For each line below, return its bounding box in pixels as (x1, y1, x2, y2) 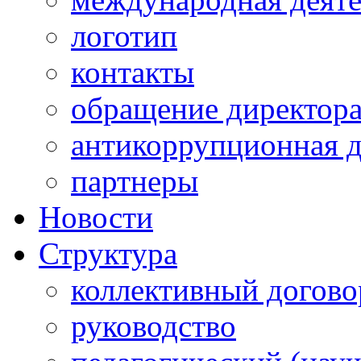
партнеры (71, 164, 198, 198)
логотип (71, 19, 177, 53)
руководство (71, 309, 236, 343)
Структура (39, 236, 177, 271)
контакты (71, 55, 194, 89)
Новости (39, 200, 153, 234)
